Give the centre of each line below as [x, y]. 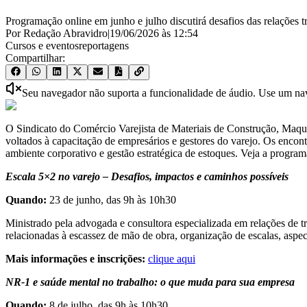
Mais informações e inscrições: [75, 259]
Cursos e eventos [42, 46]
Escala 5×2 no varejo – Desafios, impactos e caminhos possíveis [147, 177]
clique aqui [172, 259]
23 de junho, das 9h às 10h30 [113, 200]
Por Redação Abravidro [57, 34]
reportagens [104, 46]
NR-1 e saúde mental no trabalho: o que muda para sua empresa [150, 282]
